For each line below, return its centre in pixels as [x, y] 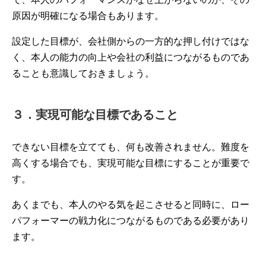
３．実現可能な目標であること [95, 115]
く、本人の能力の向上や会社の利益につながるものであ [131, 57]
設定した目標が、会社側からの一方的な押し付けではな [131, 41]
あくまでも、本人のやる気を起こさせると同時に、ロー [131, 205]
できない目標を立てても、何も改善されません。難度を [131, 147]
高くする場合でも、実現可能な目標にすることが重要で [131, 163]
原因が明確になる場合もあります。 [88, 16]
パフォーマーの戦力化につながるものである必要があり [131, 221]
